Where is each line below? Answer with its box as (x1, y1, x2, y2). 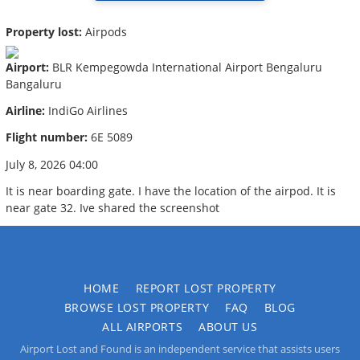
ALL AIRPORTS (102, 319, 183, 335)
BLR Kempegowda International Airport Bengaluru (49, 59, 322, 75)
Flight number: (6, 129, 88, 145)
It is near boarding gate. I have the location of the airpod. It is (6, 182, 336, 198)
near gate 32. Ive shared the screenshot (6, 199, 219, 215)
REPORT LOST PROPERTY (135, 280, 276, 297)
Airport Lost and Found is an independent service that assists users (20, 342, 340, 357)
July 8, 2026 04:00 (6, 156, 98, 172)
